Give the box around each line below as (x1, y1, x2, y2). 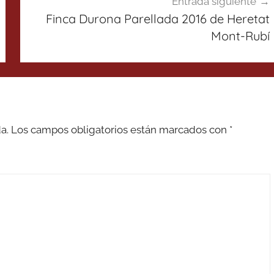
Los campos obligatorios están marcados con (11, 124, 229, 136)
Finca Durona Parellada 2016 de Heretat (45, 10, 270, 26)
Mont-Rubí (210, 28, 270, 43)
